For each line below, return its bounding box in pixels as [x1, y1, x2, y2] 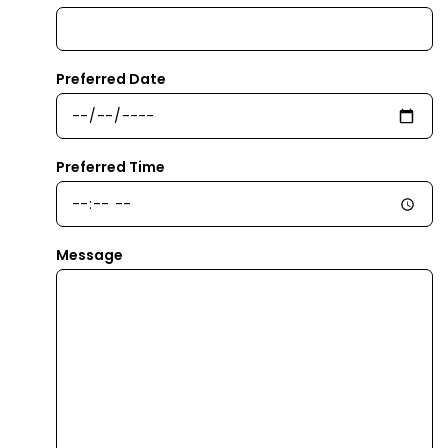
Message [56, 244, 123, 265]
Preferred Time [56, 156, 165, 177]
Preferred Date [56, 68, 166, 89]
